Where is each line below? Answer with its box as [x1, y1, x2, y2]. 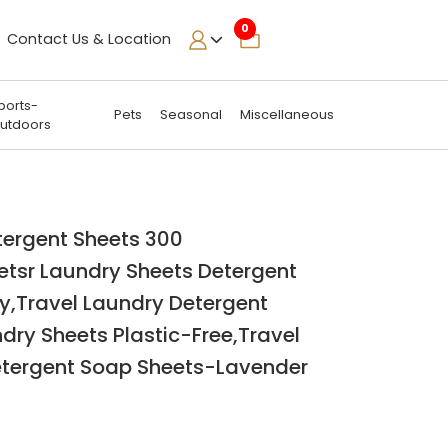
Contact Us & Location [7, 29, 171, 50]
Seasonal [160, 106, 223, 124]
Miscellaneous [240, 106, 335, 124]
